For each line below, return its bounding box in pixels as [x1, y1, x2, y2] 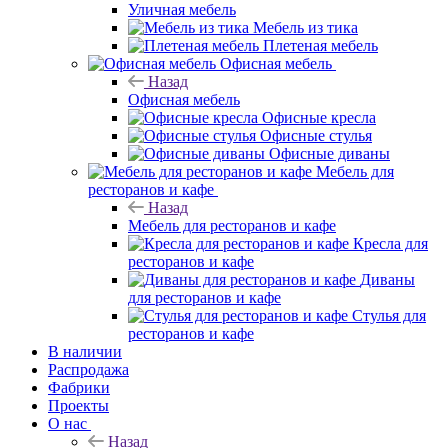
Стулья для [352, 342, 426, 360]
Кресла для [353, 270, 428, 288]
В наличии [48, 378, 122, 396]
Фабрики [48, 414, 110, 432]
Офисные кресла [262, 144, 376, 162]
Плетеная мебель [263, 72, 378, 90]
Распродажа [48, 396, 129, 414]
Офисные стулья [260, 162, 372, 180]
